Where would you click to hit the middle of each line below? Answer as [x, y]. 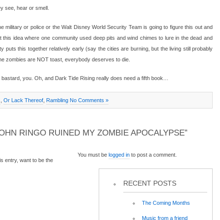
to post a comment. [153, 155]
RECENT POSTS [150, 183]
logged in [119, 155]
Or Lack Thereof [23, 100]
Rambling [57, 100]
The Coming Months [166, 203]
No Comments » [89, 100]
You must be [93, 155]
